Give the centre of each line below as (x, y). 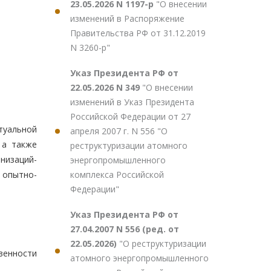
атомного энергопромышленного (139, 258)
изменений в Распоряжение (127, 18)
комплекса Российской (117, 175)
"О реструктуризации (163, 243)
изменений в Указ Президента (132, 102)
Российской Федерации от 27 (130, 116)
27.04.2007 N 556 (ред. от (125, 229)
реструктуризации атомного (129, 145)
